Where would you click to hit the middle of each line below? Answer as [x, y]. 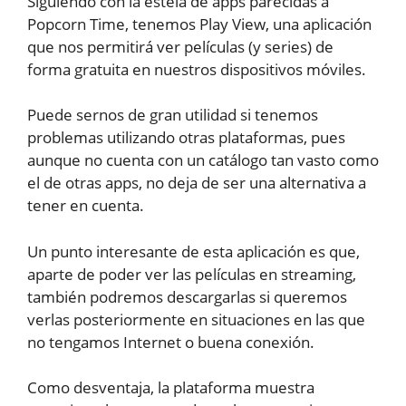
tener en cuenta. [86, 206]
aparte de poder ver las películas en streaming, [192, 274]
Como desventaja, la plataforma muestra [171, 388]
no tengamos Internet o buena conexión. [171, 342]
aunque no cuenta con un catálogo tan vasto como [203, 160]
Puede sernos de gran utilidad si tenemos [173, 115]
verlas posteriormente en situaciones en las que [196, 319]
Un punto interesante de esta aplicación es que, [193, 251]
